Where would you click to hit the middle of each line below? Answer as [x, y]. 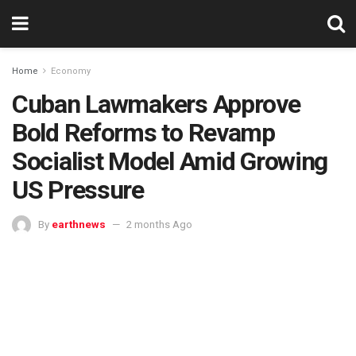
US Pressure [78, 190]
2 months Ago [159, 224]
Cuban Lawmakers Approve [156, 104]
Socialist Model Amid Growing [170, 161]
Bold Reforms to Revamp [143, 133]
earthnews [79, 224]
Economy [71, 71]
